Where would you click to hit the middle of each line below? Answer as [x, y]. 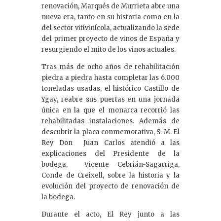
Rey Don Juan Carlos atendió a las [110, 143]
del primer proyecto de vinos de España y [110, 39]
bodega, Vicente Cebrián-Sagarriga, [110, 165]
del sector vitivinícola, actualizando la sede [110, 28]
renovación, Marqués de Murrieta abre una [110, 6]
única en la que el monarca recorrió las [110, 110]
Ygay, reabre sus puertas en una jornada [110, 100]
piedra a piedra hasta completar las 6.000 [110, 78]
